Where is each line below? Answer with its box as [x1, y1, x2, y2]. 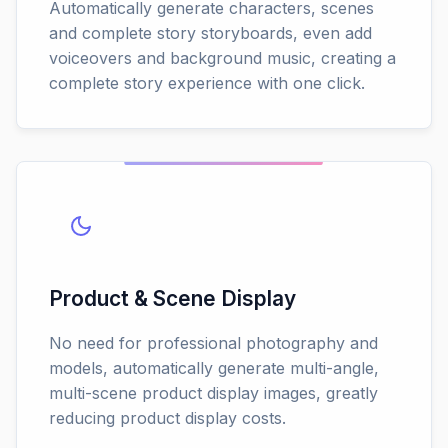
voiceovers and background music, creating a [49, 48, 396, 69]
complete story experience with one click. [49, 73, 365, 94]
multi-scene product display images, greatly [49, 383, 378, 404]
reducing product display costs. [49, 408, 286, 429]
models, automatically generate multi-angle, [49, 358, 379, 379]
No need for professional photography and [49, 333, 378, 354]
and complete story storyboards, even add [49, 23, 372, 44]
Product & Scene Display [49, 286, 296, 312]
